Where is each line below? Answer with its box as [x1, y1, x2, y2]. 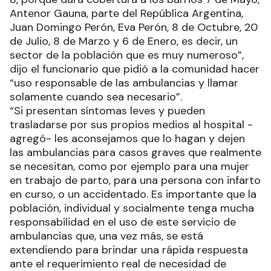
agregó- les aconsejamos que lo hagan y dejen [10, 131, 245, 146]
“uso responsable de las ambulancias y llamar [10, 76, 238, 91]
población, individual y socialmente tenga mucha [10, 201, 254, 216]
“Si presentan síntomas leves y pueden [10, 103, 205, 119]
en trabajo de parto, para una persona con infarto [10, 173, 261, 188]
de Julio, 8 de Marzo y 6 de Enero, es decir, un [10, 34, 238, 49]
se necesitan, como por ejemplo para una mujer [10, 159, 249, 174]
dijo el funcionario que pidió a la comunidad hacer [10, 62, 260, 77]
